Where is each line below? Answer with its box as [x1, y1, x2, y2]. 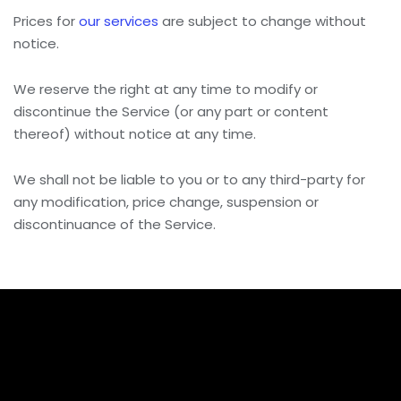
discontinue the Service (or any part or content [13, 102, 328, 121]
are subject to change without [158, 12, 366, 30]
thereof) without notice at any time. [13, 124, 256, 143]
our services [79, 12, 158, 30]
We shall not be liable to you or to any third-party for [13, 170, 365, 189]
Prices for [13, 12, 79, 30]
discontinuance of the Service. [13, 215, 216, 234]
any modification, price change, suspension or [13, 192, 319, 211]
